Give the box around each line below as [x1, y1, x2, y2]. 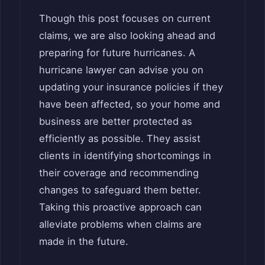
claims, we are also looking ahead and [39, 29, 215, 41]
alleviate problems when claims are [39, 218, 202, 230]
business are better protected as [39, 115, 192, 127]
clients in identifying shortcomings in [39, 149, 211, 161]
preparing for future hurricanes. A [39, 46, 195, 59]
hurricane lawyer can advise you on [39, 63, 203, 76]
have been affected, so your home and [39, 98, 220, 110]
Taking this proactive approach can [39, 201, 202, 213]
